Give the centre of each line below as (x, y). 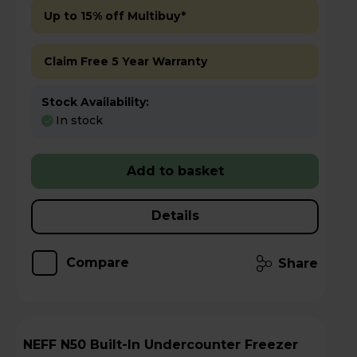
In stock (79, 120)
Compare (98, 262)
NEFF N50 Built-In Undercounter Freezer (42, 344)
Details (175, 215)
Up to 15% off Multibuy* (115, 16)
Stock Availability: (95, 102)
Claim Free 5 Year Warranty (126, 62)
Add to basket (175, 171)
